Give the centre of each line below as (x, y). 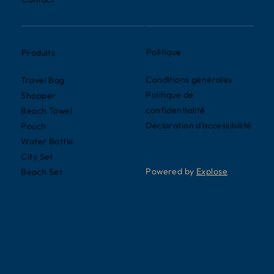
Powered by (171, 172)
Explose (212, 172)
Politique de (170, 95)
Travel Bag (43, 80)
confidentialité (176, 110)
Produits (38, 52)
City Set (37, 156)
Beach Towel (47, 110)
